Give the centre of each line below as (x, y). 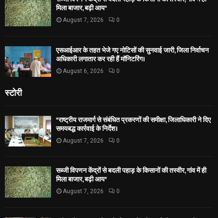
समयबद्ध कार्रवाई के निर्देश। (87, 128)
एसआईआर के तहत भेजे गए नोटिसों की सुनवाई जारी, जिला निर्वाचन (132, 50)
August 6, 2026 (83, 71)
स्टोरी (13, 92)
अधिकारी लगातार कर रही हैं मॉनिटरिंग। (100, 59)
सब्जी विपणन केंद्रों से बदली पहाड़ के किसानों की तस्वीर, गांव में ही (131, 171)
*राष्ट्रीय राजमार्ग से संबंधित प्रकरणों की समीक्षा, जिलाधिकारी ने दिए (133, 120)
